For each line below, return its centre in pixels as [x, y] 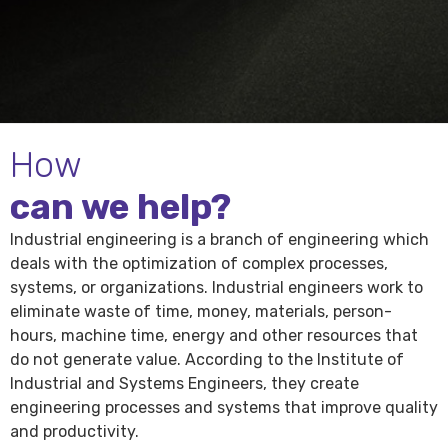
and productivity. [74, 432]
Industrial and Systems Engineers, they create [184, 384]
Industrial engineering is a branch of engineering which [219, 240]
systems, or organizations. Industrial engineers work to [216, 288]
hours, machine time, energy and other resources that [214, 336]
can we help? [120, 207]
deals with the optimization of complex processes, [199, 264]
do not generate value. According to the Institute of [207, 360]
